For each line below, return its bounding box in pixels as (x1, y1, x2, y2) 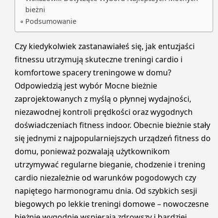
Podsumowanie (25, 16, 76, 26)
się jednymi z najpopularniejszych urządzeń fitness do (15, 132, 211, 144)
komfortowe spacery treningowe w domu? (15, 67, 171, 78)
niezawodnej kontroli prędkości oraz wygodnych (15, 106, 193, 117)
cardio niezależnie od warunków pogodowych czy (15, 172, 196, 183)
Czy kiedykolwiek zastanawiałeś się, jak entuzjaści (15, 40, 195, 52)
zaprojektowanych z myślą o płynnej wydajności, (15, 93, 191, 104)
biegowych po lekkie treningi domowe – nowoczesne (15, 198, 209, 209)
